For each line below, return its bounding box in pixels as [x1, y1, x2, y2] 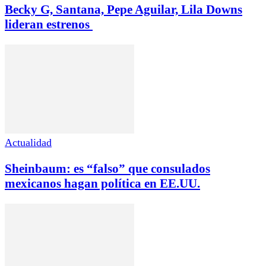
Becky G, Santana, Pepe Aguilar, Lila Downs [5, 2, 242, 17]
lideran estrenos [5, 17, 93, 31]
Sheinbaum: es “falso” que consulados [5, 161, 210, 176]
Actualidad [5, 136, 52, 148]
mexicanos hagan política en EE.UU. [5, 176, 200, 191]
